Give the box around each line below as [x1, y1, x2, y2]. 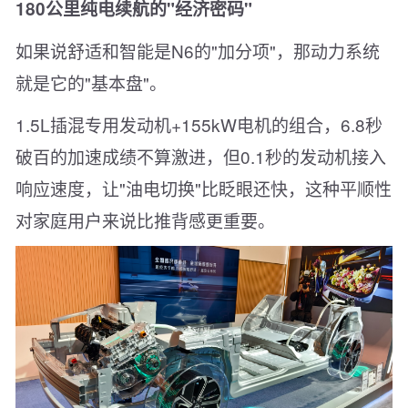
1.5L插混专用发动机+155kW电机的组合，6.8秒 [15, 112, 382, 138]
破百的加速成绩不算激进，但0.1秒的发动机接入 [15, 144, 386, 169]
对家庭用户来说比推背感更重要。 [15, 208, 275, 233]
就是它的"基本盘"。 [15, 70, 167, 96]
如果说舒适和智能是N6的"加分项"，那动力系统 [15, 38, 380, 64]
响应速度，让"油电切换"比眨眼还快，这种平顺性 [15, 176, 392, 201]
